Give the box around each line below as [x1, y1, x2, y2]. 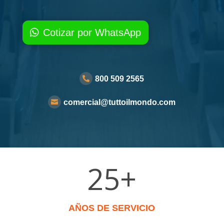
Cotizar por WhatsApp [42, 26, 141, 38]
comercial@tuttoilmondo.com [63, 97, 176, 106]
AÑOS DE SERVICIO [68, 202, 155, 213]
